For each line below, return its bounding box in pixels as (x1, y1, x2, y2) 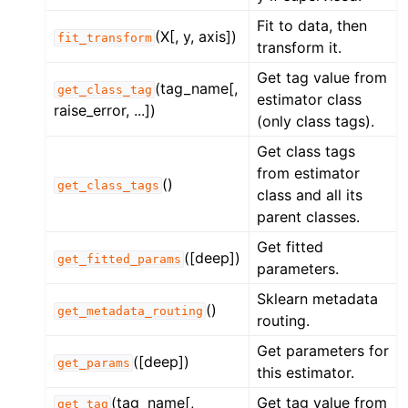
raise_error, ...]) (54, 101, 157, 120)
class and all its (257, 186, 363, 205)
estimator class (257, 90, 362, 109)
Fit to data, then (257, 16, 368, 36)
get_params (56, 356, 130, 371)
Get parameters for (257, 342, 390, 361)
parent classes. (257, 208, 361, 227)
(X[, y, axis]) (155, 27, 238, 46)
